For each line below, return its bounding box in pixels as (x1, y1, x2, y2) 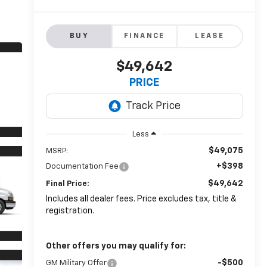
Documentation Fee (45, 162, 119, 170)
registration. (45, 206, 94, 215)
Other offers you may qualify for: (45, 241, 186, 250)
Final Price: (45, 179, 89, 188)
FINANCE (124, 33, 165, 41)
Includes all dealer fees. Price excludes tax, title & (45, 194, 237, 203)
